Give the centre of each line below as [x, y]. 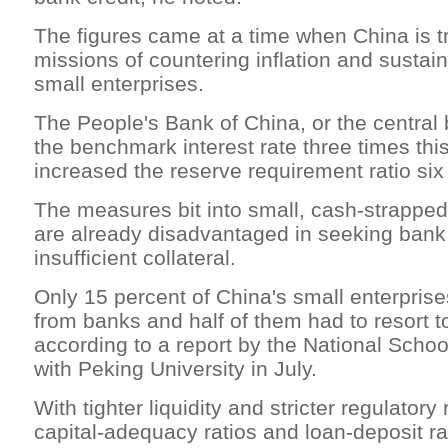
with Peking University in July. [175, 368]
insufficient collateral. [135, 257]
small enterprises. [119, 83]
